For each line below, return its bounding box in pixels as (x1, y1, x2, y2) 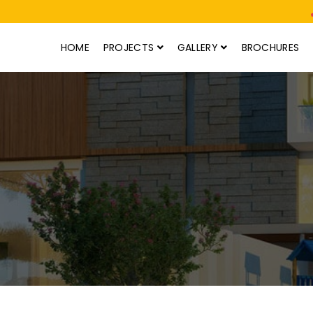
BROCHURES (241, 41, 300, 54)
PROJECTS (103, 41, 157, 54)
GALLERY (177, 41, 221, 54)
